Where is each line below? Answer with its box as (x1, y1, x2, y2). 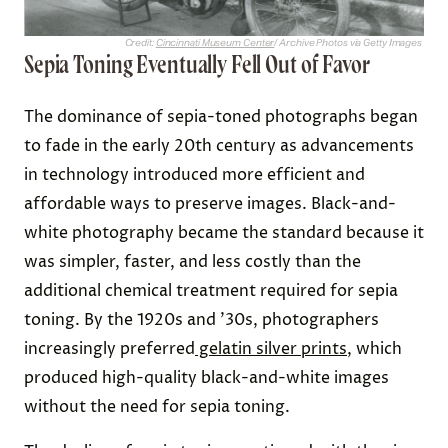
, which (347, 337, 402, 360)
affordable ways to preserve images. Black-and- (24, 192, 396, 215)
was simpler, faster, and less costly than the (24, 250, 361, 273)
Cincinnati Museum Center (155, 35, 275, 49)
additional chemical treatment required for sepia (24, 279, 398, 302)
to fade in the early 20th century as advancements (24, 134, 414, 157)
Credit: (124, 35, 156, 49)
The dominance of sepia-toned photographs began (24, 105, 418, 128)
